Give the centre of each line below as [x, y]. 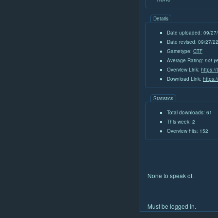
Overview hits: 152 [188, 131]
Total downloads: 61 [190, 113]
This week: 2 [181, 122]
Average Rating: [186, 61]
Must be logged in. [172, 206]
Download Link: [185, 79]
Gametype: [180, 51]
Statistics [163, 99]
